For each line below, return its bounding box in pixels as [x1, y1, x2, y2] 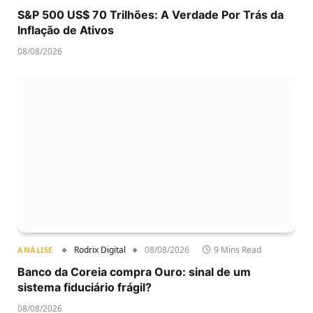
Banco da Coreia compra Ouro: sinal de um [17, 264, 251, 279]
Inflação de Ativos [17, 23, 114, 38]
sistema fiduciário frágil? [17, 279, 152, 294]
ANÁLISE [17, 244, 53, 255]
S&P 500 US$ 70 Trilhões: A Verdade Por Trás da [17, 8, 284, 22]
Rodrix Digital [73, 243, 126, 256]
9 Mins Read [213, 243, 261, 256]
